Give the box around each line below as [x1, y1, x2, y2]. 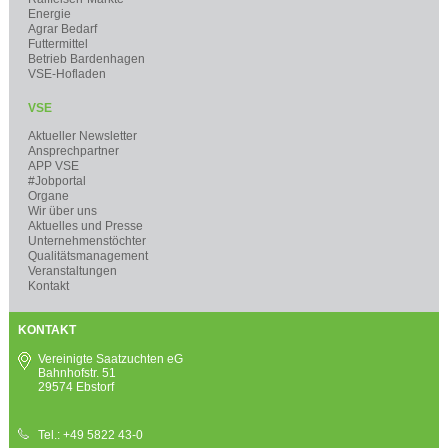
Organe [27, 188, 69, 203]
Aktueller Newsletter [27, 128, 137, 143]
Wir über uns [27, 203, 97, 218]
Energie [27, 6, 71, 21]
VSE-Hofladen [27, 66, 106, 81]
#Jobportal [27, 173, 86, 188]
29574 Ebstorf [37, 379, 114, 394]
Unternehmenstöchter [27, 233, 146, 248]
